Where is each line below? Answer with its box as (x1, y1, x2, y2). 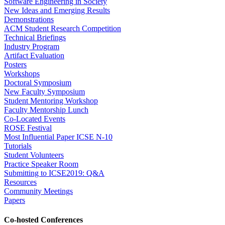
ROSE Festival (4, 123, 52, 132)
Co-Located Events (4, 114, 65, 123)
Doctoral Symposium (4, 78, 71, 87)
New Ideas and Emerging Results (4, 6, 110, 15)
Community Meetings (4, 186, 73, 195)
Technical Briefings (4, 33, 66, 42)
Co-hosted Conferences (4, 215, 83, 224)
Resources (4, 177, 37, 186)
